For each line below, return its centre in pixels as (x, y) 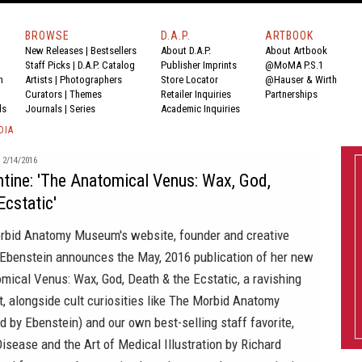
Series (82, 109)
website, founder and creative (208, 235)
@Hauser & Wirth (301, 80)
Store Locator (189, 80)
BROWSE (47, 36)
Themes (86, 94)
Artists (39, 80)
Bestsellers (114, 51)
